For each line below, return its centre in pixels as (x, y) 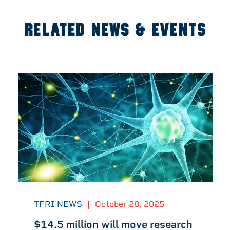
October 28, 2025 (130, 204)
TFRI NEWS (58, 204)
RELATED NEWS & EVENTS (115, 31)
